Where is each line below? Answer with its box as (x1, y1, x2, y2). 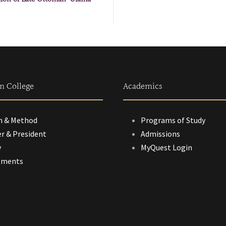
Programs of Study (141, 115, 205, 125)
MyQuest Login (141, 142, 192, 152)
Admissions (141, 128, 180, 139)
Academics (123, 82, 162, 91)
